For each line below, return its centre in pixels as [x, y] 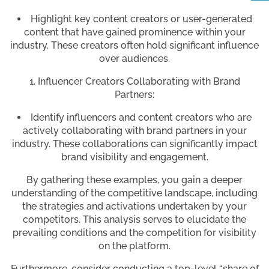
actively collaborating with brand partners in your [134, 131]
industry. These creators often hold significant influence [134, 46]
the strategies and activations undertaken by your [134, 207]
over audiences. [134, 59]
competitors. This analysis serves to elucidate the [134, 220]
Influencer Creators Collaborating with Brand [139, 82]
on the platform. [134, 246]
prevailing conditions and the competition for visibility [134, 233]
